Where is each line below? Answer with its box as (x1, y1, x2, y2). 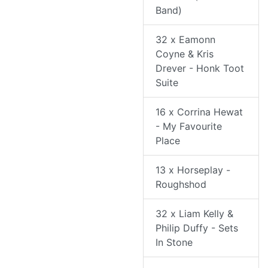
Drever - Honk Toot (156, 62, 244, 75)
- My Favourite (156, 120, 222, 133)
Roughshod (156, 178, 206, 191)
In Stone (156, 236, 193, 249)
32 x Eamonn (156, 33, 215, 46)
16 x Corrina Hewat (156, 106, 243, 118)
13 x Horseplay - (156, 164, 230, 176)
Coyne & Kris (156, 48, 214, 60)
